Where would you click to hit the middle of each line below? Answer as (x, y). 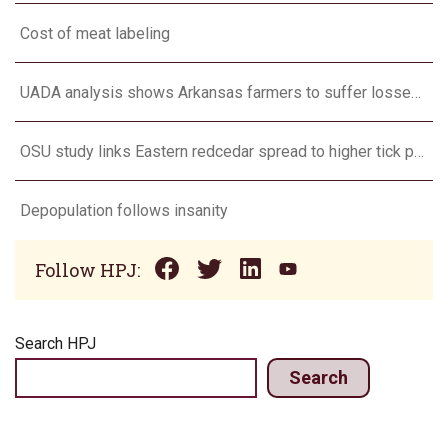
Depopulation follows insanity (124, 210)
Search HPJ (55, 344)
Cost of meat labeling (95, 33)
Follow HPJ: (87, 270)
